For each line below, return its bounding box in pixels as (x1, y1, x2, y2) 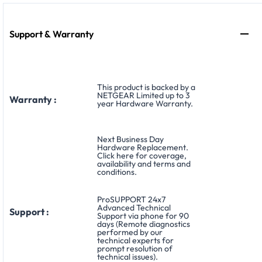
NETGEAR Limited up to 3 (97, 89, 190, 101)
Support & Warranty (9, 27, 94, 40)
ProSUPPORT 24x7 (97, 194, 166, 205)
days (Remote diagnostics (97, 218, 190, 229)
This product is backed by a (97, 81, 195, 92)
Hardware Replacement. (97, 142, 188, 153)
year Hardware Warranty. (97, 98, 193, 109)
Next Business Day (97, 133, 164, 144)
